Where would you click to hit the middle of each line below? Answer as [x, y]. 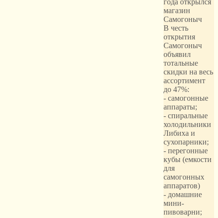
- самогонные [186, 98]
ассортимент [184, 80]
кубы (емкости [188, 159]
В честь [176, 28]
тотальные [181, 63]
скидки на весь [188, 72]
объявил [177, 54]
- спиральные [186, 115]
